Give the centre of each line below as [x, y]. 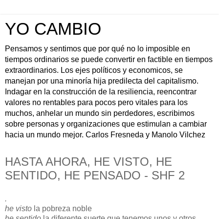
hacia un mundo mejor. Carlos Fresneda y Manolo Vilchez [105, 135]
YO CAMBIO [53, 29]
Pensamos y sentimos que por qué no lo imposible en [98, 49]
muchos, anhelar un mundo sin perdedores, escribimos [100, 113]
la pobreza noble [62, 208]
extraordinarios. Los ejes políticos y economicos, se [94, 70]
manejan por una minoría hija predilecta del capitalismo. [102, 81]
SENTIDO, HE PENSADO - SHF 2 [95, 175]
